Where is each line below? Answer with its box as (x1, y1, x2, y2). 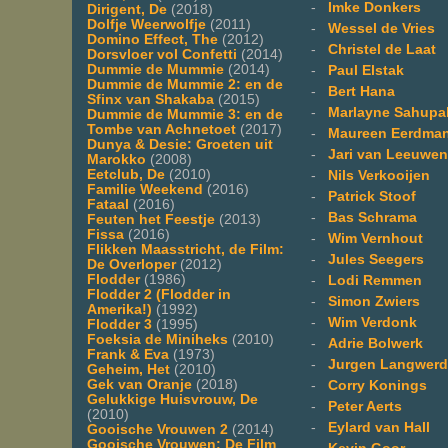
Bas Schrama (328, 209, 417, 225)
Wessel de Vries (328, 20, 435, 36)
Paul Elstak (328, 62, 404, 78)
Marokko (87, 151, 146, 167)
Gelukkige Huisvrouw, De (87, 391, 258, 407)
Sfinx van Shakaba (87, 91, 214, 107)
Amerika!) (87, 301, 152, 317)
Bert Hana (328, 83, 395, 99)
